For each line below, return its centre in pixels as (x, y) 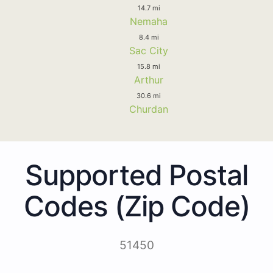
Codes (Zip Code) (136, 206)
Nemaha (149, 21)
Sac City (149, 50)
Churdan (149, 109)
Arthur (149, 80)
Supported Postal (136, 175)
